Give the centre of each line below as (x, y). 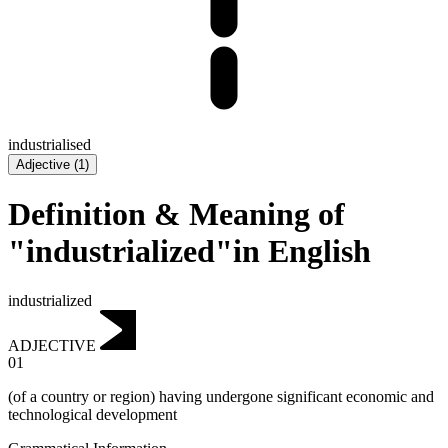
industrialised (49, 144)
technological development (92, 415)
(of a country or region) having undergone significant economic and (221, 397)
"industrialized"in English (189, 251)
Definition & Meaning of (176, 214)
